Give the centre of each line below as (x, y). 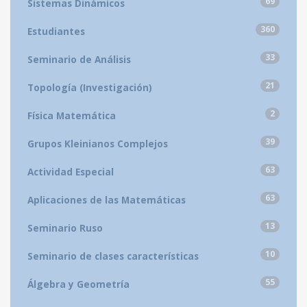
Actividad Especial (71, 171)
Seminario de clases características (113, 256)
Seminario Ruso (65, 228)
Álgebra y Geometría (78, 284)
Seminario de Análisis (79, 59)
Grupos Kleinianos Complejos (98, 143)
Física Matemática (72, 115)
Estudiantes (56, 31)
